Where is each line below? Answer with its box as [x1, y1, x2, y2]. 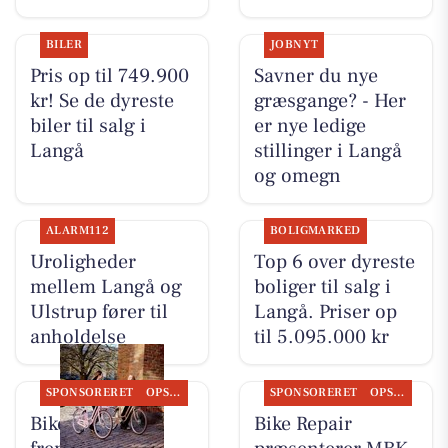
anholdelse [29, 324, 126, 351]
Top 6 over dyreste [253, 249, 415, 276]
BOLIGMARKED [269, 223, 361, 239]
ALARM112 [45, 223, 110, 239]
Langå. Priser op [253, 299, 397, 326]
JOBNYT [269, 37, 319, 53]
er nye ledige [253, 113, 366, 140]
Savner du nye [253, 63, 378, 90]
